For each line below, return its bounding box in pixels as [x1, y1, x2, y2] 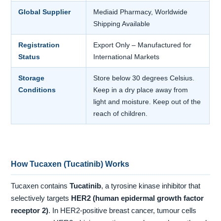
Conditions [18, 86, 56, 94]
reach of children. [93, 110, 148, 118]
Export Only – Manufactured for [93, 41, 192, 49]
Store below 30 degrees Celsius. [93, 74, 195, 82]
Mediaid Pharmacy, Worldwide [93, 8, 188, 16]
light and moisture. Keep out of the [93, 98, 201, 106]
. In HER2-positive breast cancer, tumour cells [48, 207, 197, 215]
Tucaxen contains [11, 182, 70, 190]
